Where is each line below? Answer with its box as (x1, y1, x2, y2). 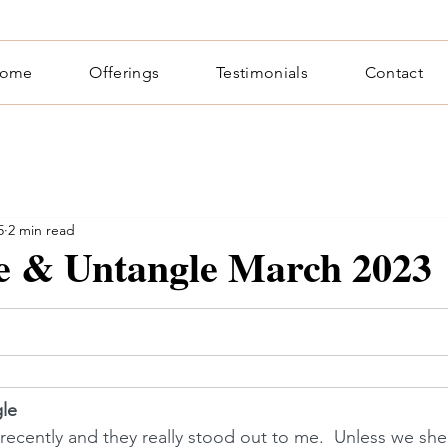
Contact (364, 63, 423, 82)
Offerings (89, 63, 160, 82)
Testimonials (216, 63, 308, 82)
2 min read (8, 220, 75, 239)
